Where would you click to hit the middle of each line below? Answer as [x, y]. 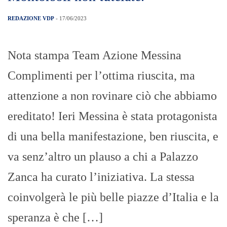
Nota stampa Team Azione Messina [94, 55]
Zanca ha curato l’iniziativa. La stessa [101, 177]
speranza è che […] [55, 218]
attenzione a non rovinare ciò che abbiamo [112, 96]
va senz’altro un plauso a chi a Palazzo [103, 157]
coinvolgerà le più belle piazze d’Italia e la [113, 197]
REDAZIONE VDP [31, 18]
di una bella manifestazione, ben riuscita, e [113, 137]
